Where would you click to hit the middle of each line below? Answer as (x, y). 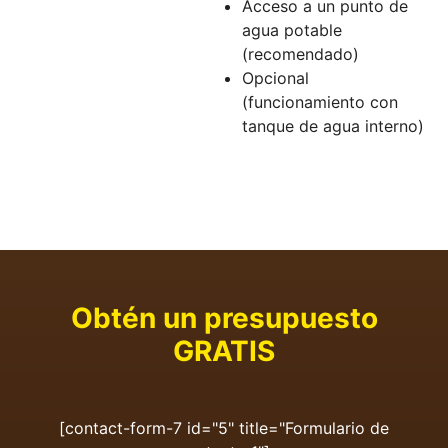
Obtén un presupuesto (224, 318)
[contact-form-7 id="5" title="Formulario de (224, 428)
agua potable (291, 30)
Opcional (275, 78)
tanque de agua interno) (332, 126)
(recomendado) (300, 54)
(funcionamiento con (319, 102)
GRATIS (224, 351)
